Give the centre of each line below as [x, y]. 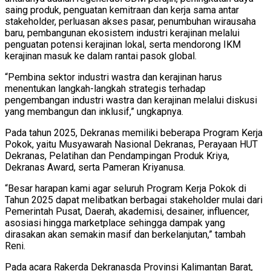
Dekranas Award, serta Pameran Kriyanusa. [95, 167]
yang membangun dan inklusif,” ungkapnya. [94, 111]
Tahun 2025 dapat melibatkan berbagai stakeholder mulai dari [134, 200]
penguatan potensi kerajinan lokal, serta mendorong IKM [123, 44]
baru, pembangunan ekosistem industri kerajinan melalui [122, 33]
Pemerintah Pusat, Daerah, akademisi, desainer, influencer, [127, 211]
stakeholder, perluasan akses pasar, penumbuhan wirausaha [130, 21]
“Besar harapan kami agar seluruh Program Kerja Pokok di [126, 188]
